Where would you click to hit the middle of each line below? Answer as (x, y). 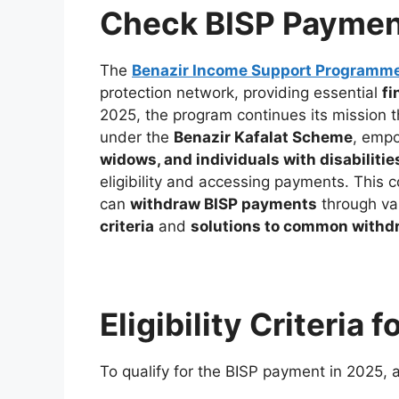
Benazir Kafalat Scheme (263, 137)
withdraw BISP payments (224, 204)
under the (137, 137)
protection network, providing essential (241, 92)
